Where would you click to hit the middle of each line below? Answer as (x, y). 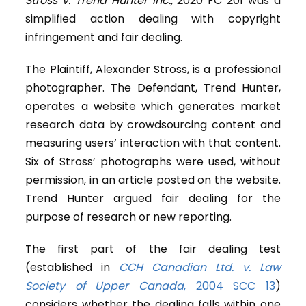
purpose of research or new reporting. (129, 217)
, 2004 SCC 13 (229, 286)
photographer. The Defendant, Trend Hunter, (153, 88)
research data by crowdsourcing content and (153, 125)
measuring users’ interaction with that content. (153, 143)
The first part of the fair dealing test (153, 249)
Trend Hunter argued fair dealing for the (153, 199)
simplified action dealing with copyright (153, 19)
